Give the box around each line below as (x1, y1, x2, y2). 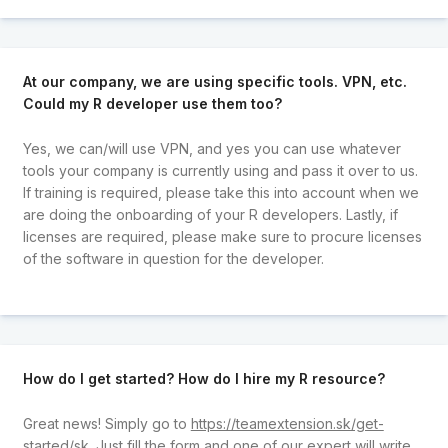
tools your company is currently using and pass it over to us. (22, 161, 418, 179)
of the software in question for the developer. (22, 249, 324, 267)
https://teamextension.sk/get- (190, 414, 384, 432)
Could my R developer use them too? (22, 95, 282, 113)
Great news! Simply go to (22, 414, 191, 432)
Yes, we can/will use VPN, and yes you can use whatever (22, 139, 401, 157)
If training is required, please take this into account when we (22, 183, 419, 201)
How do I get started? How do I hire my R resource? (22, 370, 385, 388)
